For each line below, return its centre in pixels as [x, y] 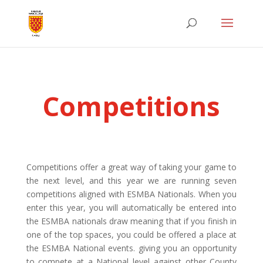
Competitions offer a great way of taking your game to [131, 167]
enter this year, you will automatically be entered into [131, 208]
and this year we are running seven [163, 181]
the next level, [58, 181]
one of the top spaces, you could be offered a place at [131, 235]
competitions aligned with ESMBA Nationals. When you [131, 194]
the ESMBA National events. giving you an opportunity [131, 248]
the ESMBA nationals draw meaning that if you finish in [131, 221]
